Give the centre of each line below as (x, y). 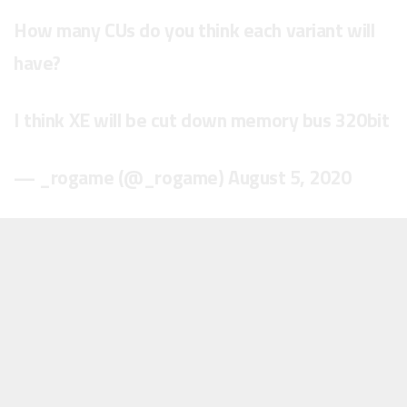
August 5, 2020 (289, 178)
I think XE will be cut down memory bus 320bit (202, 120)
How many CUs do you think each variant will (194, 30)
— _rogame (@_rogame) (121, 178)
